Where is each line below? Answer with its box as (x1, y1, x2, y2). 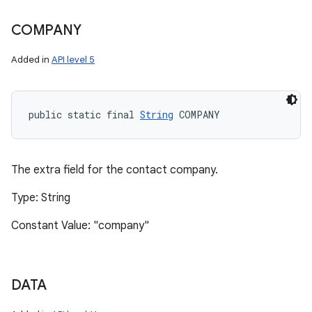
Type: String (11, 191, 70, 205)
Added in (11, 54, 52, 65)
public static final (29, 108, 140, 121)
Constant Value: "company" (11, 219, 149, 233)
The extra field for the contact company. (11, 163, 218, 177)
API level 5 (52, 54, 95, 65)
